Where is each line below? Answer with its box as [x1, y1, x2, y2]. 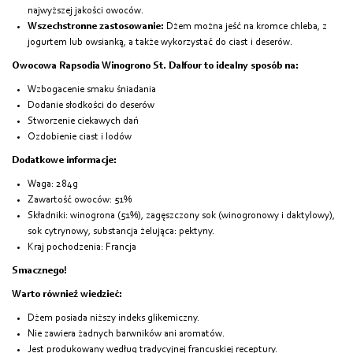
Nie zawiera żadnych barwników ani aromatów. [28, 328, 225, 339]
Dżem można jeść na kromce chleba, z [164, 20, 327, 32]
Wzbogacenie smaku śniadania [28, 84, 156, 95]
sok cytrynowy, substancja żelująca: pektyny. [28, 225, 214, 236]
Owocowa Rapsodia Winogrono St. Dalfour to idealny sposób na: [12, 60, 299, 71]
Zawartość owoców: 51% [28, 194, 132, 205]
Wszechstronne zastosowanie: [28, 20, 164, 32]
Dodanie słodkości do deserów [28, 99, 154, 110]
